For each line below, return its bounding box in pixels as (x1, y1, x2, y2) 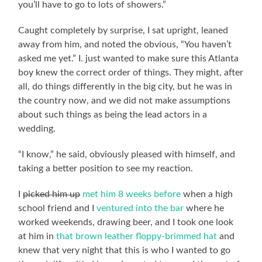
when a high (181, 189, 233, 199)
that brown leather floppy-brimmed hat (56, 231, 218, 241)
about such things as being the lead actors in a (18, 109, 208, 119)
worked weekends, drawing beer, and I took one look (18, 217, 234, 227)
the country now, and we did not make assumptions (18, 95, 231, 105)
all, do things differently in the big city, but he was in (18, 81, 233, 91)
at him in (18, 231, 57, 241)
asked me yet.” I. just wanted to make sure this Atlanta (18, 53, 239, 63)
